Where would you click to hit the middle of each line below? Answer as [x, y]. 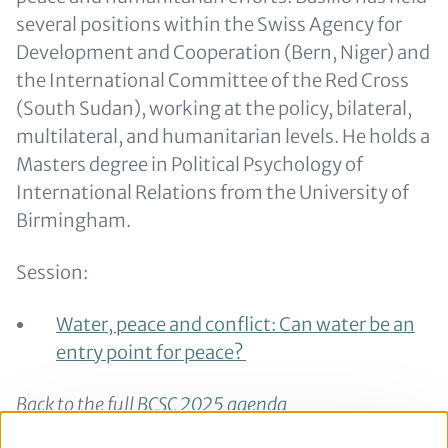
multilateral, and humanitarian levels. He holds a [223, 136]
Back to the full [76, 404]
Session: [53, 272]
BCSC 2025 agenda [212, 404]
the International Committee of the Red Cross [212, 80]
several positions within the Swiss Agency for [209, 24]
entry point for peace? [151, 352]
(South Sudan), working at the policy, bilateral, [214, 108]
